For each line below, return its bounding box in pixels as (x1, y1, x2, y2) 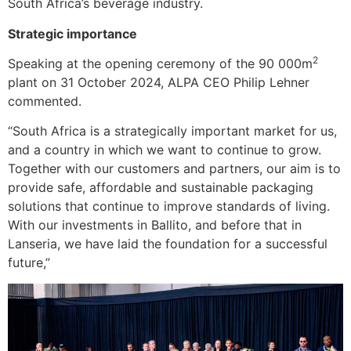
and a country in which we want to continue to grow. (8, 142, 321, 158)
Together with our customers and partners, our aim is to (8, 161, 341, 177)
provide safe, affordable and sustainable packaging (8, 179, 313, 196)
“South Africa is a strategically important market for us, (8, 123, 337, 139)
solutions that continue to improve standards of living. (8, 198, 330, 215)
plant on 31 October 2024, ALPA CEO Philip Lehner (8, 74, 309, 91)
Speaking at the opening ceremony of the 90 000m (8, 56, 313, 72)
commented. (8, 93, 81, 110)
